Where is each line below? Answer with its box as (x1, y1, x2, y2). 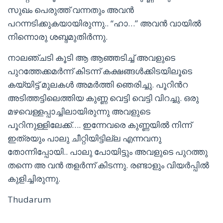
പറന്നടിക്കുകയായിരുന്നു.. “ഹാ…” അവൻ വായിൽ (7, 17, 201, 29)
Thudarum (7, 194, 51, 205)
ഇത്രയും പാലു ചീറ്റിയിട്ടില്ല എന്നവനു (7, 132, 161, 144)
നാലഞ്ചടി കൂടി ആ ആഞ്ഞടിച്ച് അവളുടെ (7, 52, 175, 63)
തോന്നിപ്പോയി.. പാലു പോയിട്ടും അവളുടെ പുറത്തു (7, 146, 208, 157)
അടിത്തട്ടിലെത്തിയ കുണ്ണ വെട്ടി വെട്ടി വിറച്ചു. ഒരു (7, 92, 199, 104)
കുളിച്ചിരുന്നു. (7, 173, 60, 184)
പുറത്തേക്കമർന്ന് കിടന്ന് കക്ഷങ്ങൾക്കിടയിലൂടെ (7, 65, 192, 77)
